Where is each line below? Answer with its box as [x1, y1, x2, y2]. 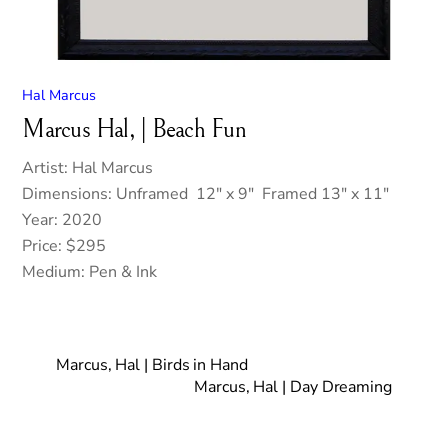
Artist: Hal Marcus [22, 156, 154, 179]
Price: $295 [22, 234, 107, 257]
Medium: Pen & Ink [22, 260, 158, 283]
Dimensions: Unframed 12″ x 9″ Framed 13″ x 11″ [22, 182, 390, 205]
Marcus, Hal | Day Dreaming [194, 375, 392, 398]
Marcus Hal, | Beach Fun [22, 114, 246, 144]
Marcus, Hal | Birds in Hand [56, 353, 248, 376]
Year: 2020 [22, 208, 103, 231]
